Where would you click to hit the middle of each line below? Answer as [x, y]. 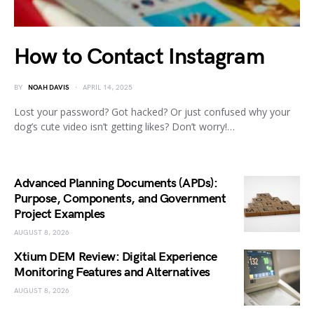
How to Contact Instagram [139, 57]
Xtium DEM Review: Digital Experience [116, 257]
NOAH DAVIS [49, 87]
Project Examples [60, 214]
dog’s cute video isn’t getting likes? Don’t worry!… [124, 126]
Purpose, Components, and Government [120, 198]
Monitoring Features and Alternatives [112, 272]
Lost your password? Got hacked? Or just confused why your [152, 111]
